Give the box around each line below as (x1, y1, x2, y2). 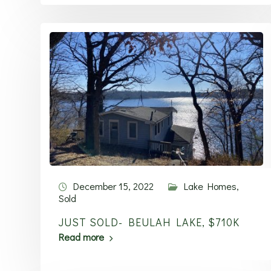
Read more (59, 230, 104, 243)
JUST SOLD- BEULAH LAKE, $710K (59, 215, 240, 229)
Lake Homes (184, 180, 237, 192)
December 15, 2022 (73, 180, 154, 192)
